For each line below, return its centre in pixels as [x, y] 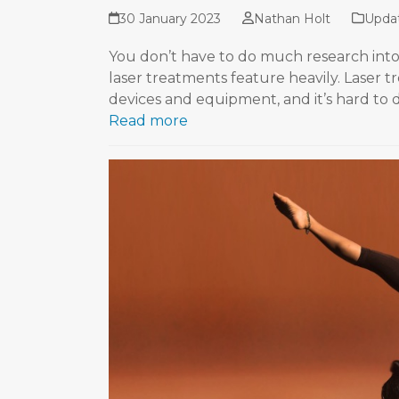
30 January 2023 [171, 18]
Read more [148, 120]
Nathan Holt [292, 18]
